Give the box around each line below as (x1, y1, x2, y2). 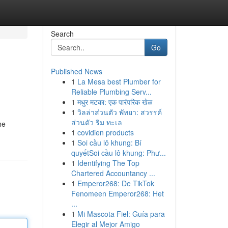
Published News (50, 66, 102, 76)
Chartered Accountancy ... (71, 168, 155, 178)
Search (50, 28, 74, 39)
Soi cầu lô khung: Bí (77, 137, 141, 148)
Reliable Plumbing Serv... (71, 87, 152, 97)
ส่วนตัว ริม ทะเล (71, 117, 122, 127)
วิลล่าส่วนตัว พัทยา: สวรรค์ (77, 107, 162, 117)
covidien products (77, 127, 134, 137)
